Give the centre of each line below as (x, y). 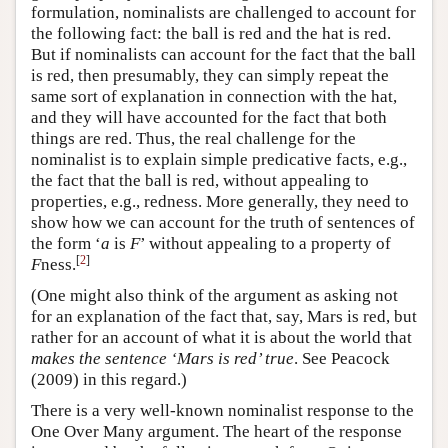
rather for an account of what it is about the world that (221, 337)
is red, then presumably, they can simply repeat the (210, 75)
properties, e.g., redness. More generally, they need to (220, 201)
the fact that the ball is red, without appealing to (200, 180)
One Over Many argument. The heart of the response (216, 431)
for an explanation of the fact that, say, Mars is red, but (224, 316)
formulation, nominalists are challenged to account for (223, 12)
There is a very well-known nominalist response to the (222, 410)
